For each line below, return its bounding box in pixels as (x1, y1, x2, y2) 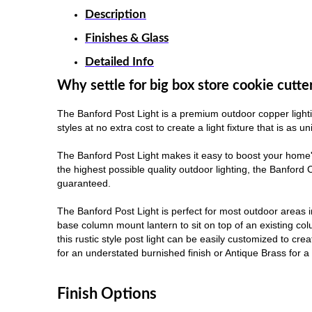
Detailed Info (85, 55, 154, 68)
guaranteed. (57, 177, 111, 189)
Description (85, 8, 146, 20)
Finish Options (57, 286, 157, 302)
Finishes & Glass (85, 31, 169, 44)
